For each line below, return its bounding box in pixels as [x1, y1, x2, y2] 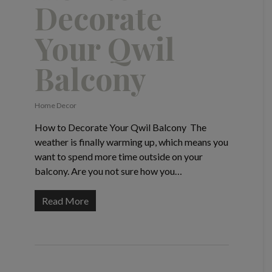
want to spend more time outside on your [34, 151, 203, 163]
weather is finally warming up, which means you [34, 136, 228, 148]
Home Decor [34, 101, 76, 110]
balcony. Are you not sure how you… [34, 165, 182, 177]
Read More [41, 195, 89, 207]
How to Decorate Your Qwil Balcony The [34, 121, 206, 134]
